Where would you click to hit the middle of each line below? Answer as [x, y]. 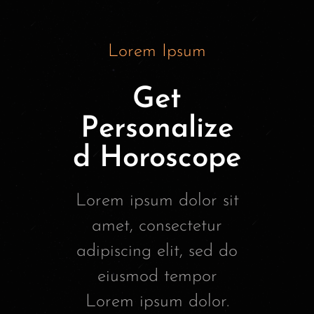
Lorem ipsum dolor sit [157, 201]
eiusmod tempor [157, 277]
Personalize [157, 130]
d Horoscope [157, 159]
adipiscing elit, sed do [157, 252]
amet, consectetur [157, 226]
